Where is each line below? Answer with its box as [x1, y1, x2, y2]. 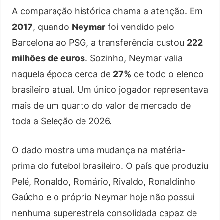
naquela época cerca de [12, 68, 113, 79]
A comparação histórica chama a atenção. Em [12, 5, 203, 16]
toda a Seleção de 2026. [12, 115, 112, 126]
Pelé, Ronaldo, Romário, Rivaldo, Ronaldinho [12, 176, 195, 187]
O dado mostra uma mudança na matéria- [12, 144, 186, 155]
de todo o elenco [131, 68, 204, 79]
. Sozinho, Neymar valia [85, 53, 183, 63]
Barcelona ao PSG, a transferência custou [12, 37, 187, 48]
